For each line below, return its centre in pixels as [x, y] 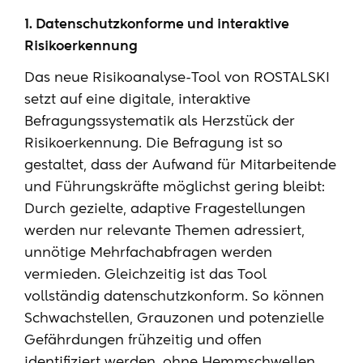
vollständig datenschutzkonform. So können [174, 297]
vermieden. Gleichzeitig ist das [131, 275]
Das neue [58, 78]
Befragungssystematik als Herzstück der [160, 122]
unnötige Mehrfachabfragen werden [148, 253]
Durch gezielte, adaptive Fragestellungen [165, 209]
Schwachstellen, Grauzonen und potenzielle [174, 319]
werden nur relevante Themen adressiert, [164, 231]
